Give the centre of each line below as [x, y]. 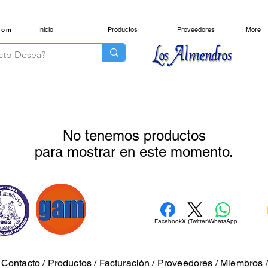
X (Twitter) [195, 221]
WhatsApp [223, 221]
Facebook [168, 221]
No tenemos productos [134, 135]
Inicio [46, 29]
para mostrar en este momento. [134, 151]
